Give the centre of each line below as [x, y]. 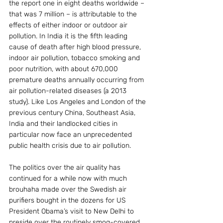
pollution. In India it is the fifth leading [69, 36]
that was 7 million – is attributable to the [74, 14]
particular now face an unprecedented [71, 135]
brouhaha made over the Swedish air [69, 189]
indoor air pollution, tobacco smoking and [75, 58]
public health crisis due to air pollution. [70, 146]
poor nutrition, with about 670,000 [64, 69]
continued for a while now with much [69, 178]
